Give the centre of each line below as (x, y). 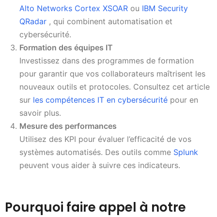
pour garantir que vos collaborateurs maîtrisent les (112, 73)
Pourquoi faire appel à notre (95, 207)
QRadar (34, 21)
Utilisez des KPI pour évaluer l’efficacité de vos (105, 139)
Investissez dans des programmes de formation (107, 60)
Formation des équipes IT (66, 47)
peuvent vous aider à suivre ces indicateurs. (100, 165)
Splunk (186, 152)
